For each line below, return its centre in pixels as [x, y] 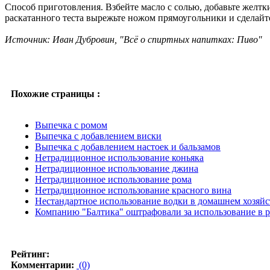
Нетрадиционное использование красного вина [133, 190]
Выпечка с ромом [71, 125]
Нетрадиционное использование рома [113, 179]
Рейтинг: [30, 254]
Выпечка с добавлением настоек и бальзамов [128, 146]
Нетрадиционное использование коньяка [119, 157]
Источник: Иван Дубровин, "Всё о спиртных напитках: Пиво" [133, 39]
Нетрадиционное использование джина [117, 168]
